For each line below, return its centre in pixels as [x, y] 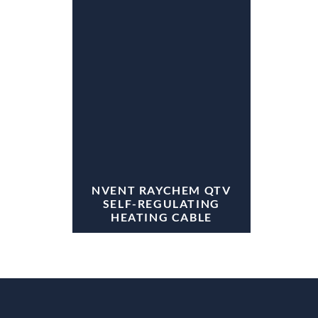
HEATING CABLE [161, 217]
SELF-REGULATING [161, 204]
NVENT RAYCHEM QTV [161, 190]
